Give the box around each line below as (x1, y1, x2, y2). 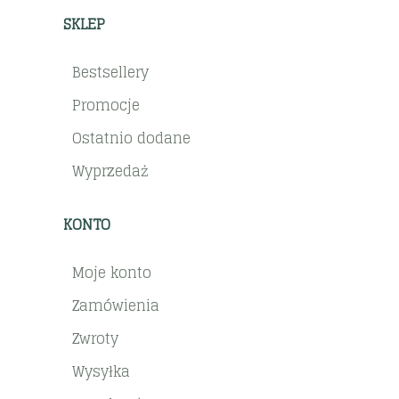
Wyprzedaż (72, 158, 150, 183)
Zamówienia (72, 292, 160, 318)
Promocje (72, 92, 141, 118)
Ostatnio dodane (72, 125, 191, 151)
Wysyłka (72, 358, 131, 384)
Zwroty (72, 325, 119, 351)
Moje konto (72, 259, 152, 285)
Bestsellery (72, 59, 150, 85)
